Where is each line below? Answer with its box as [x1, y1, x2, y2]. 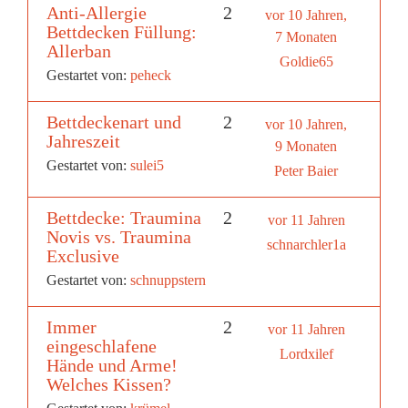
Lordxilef [279, 345, 333, 362]
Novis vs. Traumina [46, 226, 191, 247]
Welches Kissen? [46, 373, 171, 394]
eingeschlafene [46, 335, 157, 356]
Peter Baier [274, 162, 339, 178]
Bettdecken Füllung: [46, 21, 197, 42]
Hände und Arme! [46, 354, 178, 375]
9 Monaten [275, 138, 338, 154]
